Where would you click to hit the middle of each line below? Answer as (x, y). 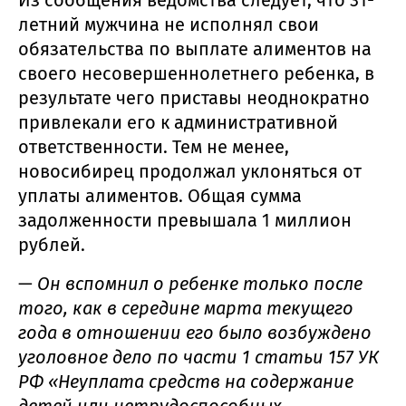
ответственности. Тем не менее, (154, 147)
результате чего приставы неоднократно (194, 98)
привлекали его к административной (178, 123)
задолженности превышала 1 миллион (185, 221)
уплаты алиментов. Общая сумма (160, 196)
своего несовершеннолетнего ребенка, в (196, 74)
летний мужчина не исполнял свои (169, 25)
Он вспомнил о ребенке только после (200, 284)
